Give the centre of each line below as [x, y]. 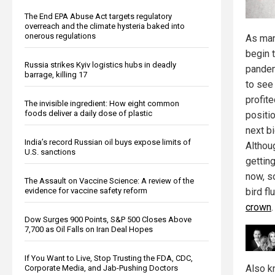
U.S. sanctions [50, 152]
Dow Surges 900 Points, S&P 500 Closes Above [108, 219]
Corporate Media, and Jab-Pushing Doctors [101, 268]
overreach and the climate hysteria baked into [105, 26]
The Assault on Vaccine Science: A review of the [109, 180]
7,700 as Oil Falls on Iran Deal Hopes [89, 229]
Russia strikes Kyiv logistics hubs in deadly [100, 64]
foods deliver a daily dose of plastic [88, 113]
